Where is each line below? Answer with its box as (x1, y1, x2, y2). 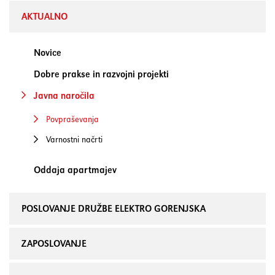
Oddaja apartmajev (34, 164, 117, 176)
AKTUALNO (21, 10, 68, 22)
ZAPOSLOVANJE (21, 238, 87, 249)
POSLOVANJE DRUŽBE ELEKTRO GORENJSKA (21, 203, 206, 214)
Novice (34, 47, 61, 58)
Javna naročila (34, 90, 95, 101)
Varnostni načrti (46, 134, 103, 145)
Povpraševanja (46, 114, 99, 125)
